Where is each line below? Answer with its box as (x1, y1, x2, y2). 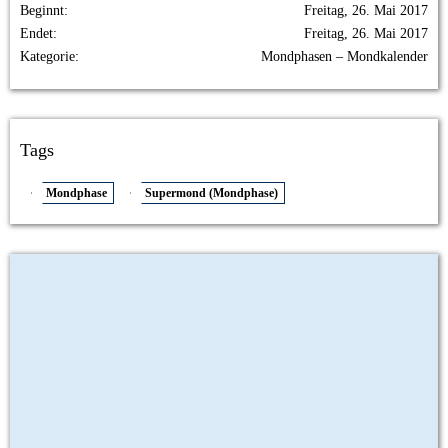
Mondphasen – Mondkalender (261, 49, 428, 64)
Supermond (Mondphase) (145, 186, 278, 200)
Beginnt (20, 3, 64, 18)
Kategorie (20, 49, 75, 64)
